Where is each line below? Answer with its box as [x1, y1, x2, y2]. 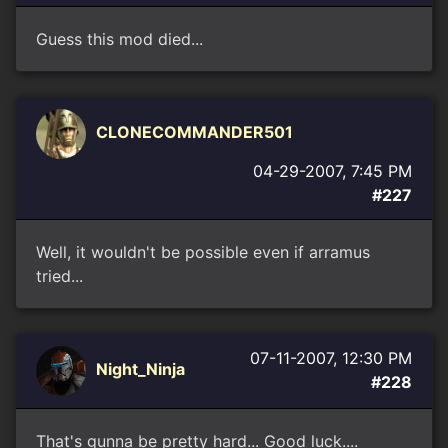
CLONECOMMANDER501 [96, 122, 293, 143]
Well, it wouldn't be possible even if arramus [36, 242, 370, 262]
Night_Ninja [96, 359, 185, 380]
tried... [36, 266, 83, 286]
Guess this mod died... [36, 29, 203, 49]
